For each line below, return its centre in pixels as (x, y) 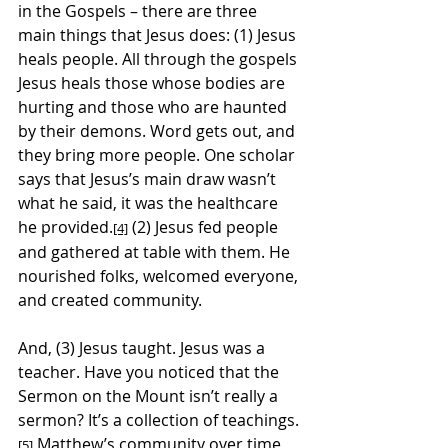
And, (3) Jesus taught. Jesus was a (143, 347)
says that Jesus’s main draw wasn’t (149, 178)
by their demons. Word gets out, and (158, 130)
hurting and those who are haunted (154, 106)
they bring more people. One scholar (158, 154)
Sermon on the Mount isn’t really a (150, 395)
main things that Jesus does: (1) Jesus (159, 34)
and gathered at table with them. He (156, 251)
